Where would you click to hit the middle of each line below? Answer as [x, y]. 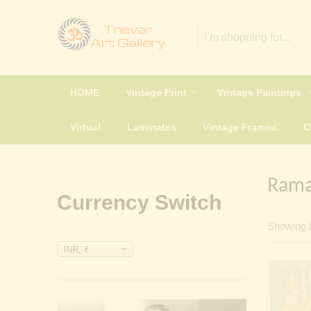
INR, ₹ [76, 249]
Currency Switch [139, 202]
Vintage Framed [240, 127]
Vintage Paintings [261, 92]
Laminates [152, 127]
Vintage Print [158, 92]
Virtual [85, 127]
